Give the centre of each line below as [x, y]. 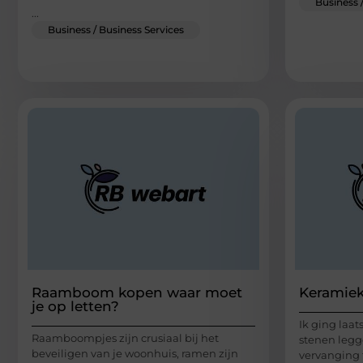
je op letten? [75, 307]
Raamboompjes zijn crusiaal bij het [125, 338]
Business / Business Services [116, 30]
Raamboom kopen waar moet [137, 293]
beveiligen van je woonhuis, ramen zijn [135, 354]
